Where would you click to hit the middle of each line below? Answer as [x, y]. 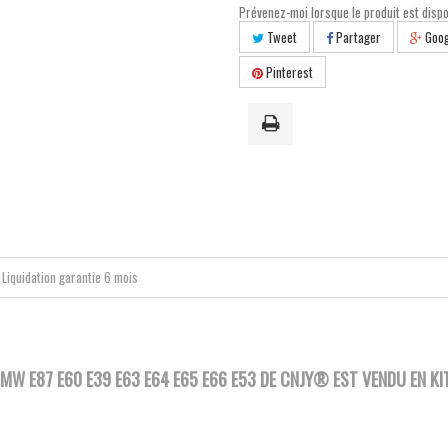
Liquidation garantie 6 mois [70, 277]
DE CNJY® [292, 379]
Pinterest [288, 72]
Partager [357, 37]
